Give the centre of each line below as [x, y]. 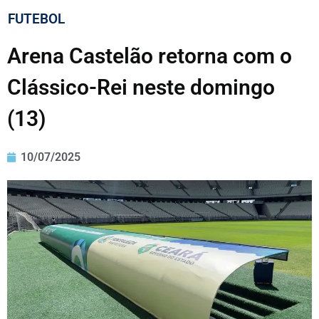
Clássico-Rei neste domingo [141, 88]
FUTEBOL [36, 19]
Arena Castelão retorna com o [150, 56]
